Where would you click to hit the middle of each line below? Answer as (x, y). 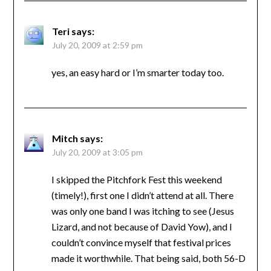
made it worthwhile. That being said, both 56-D (148, 258)
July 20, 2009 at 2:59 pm (97, 45)
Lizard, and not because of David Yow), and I (142, 226)
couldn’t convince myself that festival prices (141, 242)
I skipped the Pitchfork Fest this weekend (136, 179)
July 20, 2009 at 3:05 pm (97, 152)
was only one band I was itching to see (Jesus (142, 211)
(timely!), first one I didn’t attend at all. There (142, 195)
